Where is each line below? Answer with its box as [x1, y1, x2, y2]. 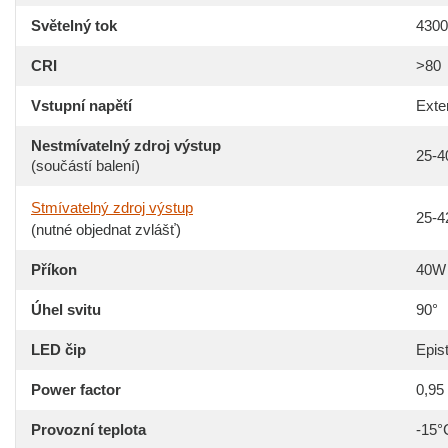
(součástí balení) [31, 157, 140, 174]
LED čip [31, 341, 86, 358]
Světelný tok [31, 17, 117, 34]
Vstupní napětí [31, 97, 132, 114]
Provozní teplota [31, 421, 146, 438]
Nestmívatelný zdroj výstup [31, 137, 221, 154]
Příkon [31, 261, 77, 278]
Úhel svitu [31, 301, 101, 318]
